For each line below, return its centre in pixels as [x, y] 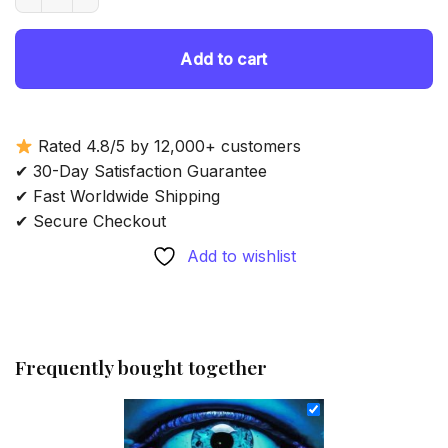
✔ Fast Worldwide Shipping [117, 196]
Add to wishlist [241, 256]
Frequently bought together [141, 367]
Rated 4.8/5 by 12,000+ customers [167, 146]
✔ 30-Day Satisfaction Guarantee [141, 171]
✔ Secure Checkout [90, 221]
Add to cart [224, 59]
